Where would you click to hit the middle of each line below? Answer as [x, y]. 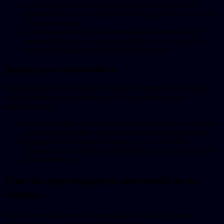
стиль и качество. [53, 22]
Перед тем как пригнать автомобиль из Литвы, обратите [100, 215]
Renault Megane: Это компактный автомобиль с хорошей [120, 123]
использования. [50, 159]
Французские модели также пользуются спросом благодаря [105, 88]
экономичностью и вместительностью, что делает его [115, 40]
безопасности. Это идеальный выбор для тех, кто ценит [119, 13]
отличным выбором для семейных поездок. [98, 49]
